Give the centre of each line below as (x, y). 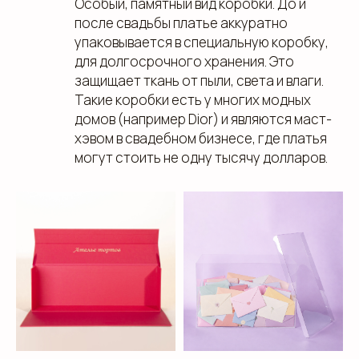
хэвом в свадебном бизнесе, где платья (201, 138)
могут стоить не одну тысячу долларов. (201, 157)
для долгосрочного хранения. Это (184, 61)
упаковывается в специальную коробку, (202, 42)
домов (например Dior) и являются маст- (203, 119)
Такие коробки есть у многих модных (193, 100)
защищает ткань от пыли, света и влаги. (199, 81)
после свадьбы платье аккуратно (181, 23)
